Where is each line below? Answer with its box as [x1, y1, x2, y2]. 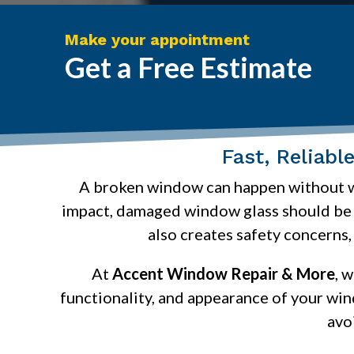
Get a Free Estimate [65, 50, 313, 85]
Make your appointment [65, 30, 250, 50]
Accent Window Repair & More [112, 263, 335, 283]
